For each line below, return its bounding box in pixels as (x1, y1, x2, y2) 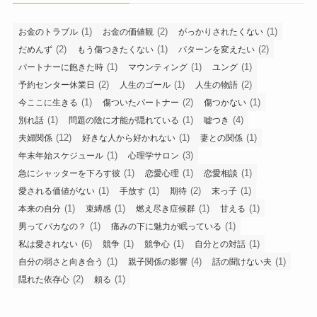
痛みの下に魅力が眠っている (110, 221, 221, 232)
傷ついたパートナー (102, 98, 179, 108)
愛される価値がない (18, 186, 95, 197)
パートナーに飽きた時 (18, 62, 103, 73)
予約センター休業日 (18, 80, 95, 91)
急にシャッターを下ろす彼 (18, 168, 120, 179)
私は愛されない (18, 239, 78, 250)
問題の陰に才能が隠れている (68, 115, 179, 126)
